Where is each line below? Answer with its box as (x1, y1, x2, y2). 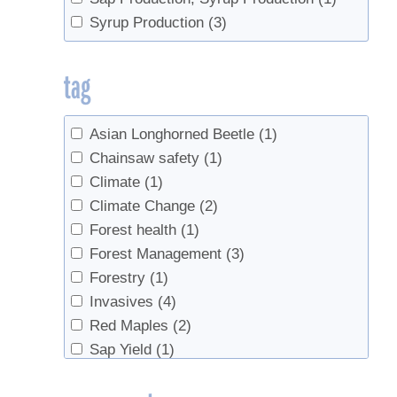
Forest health (90, 221, 177, 238)
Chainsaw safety (90, 149, 200, 167)
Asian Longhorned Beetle (90, 125, 255, 143)
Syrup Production (90, 14, 205, 32)
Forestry (90, 269, 146, 286)
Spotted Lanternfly (90, 364, 211, 382)
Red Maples (90, 316, 169, 334)
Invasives (90, 292, 154, 310)
